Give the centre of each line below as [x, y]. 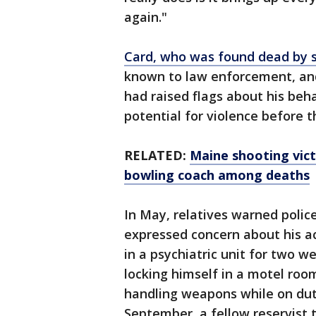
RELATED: [157, 156]
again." [146, 17]
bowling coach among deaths [217, 175]
